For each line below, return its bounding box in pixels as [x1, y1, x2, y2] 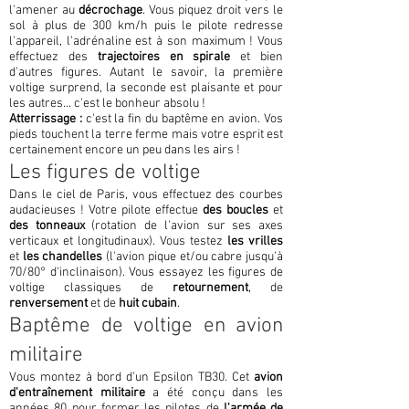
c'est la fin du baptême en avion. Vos [81, 111, 284, 127]
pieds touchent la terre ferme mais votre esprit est [9, 127, 283, 142]
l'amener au [9, 3, 79, 18]
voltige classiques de [9, 280, 173, 296]
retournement [173, 280, 248, 296]
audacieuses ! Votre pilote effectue [9, 203, 203, 218]
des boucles [203, 203, 268, 218]
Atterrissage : [9, 111, 82, 127]
